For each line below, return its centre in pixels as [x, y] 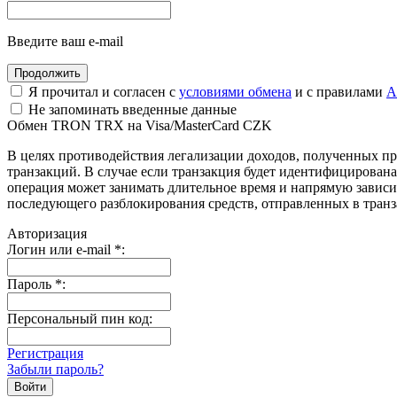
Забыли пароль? [55, 369]
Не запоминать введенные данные [131, 109]
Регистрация [45, 353]
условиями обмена [235, 91]
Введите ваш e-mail [65, 41]
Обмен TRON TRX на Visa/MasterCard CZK [140, 125]
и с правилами [339, 91]
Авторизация [47, 233]
